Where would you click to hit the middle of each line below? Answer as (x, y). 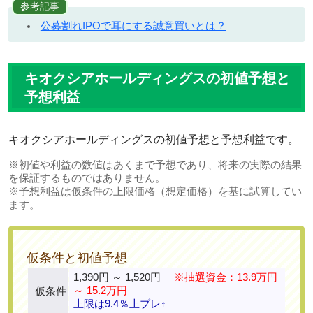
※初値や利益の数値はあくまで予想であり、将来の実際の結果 (155, 165)
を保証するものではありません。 (87, 178)
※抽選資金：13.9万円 (226, 277)
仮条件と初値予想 (77, 257)
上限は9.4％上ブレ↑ (120, 303)
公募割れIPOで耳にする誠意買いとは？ (133, 26)
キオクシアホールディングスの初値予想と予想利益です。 (154, 140)
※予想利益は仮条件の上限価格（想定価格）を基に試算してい (155, 191)
